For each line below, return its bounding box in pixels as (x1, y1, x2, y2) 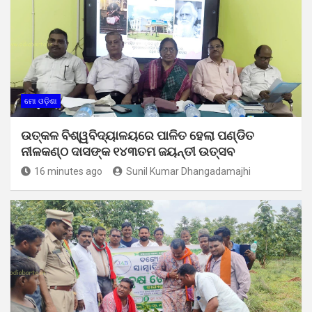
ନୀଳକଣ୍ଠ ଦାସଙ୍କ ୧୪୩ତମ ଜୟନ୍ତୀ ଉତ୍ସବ (21, 143, 235, 159)
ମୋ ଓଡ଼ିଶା (24, 96, 57, 106)
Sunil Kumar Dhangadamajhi (126, 165, 251, 177)
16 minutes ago (34, 165, 102, 177)
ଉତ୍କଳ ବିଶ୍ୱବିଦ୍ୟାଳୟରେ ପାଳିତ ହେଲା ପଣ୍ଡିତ (21, 127, 254, 143)
